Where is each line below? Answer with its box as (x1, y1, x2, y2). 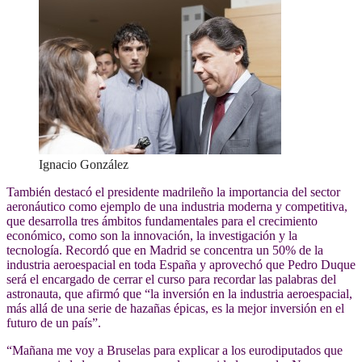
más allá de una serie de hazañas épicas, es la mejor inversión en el (6, 301, 344, 316)
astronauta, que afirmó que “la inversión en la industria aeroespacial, (6, 287, 352, 301)
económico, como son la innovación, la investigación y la (6, 229, 297, 243)
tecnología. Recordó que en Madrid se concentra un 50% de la (6, 243, 323, 258)
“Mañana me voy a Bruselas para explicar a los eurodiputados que (6, 343, 343, 358)
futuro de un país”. (6, 316, 101, 330)
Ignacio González (39, 158, 128, 172)
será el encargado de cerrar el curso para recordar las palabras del (6, 272, 336, 287)
